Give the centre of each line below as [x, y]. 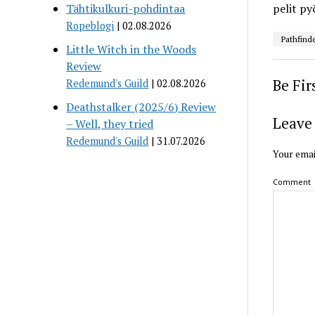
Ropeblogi [90, 25]
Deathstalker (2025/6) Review [141, 107]
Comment [291, 181]
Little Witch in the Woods [131, 49]
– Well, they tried [110, 123]
